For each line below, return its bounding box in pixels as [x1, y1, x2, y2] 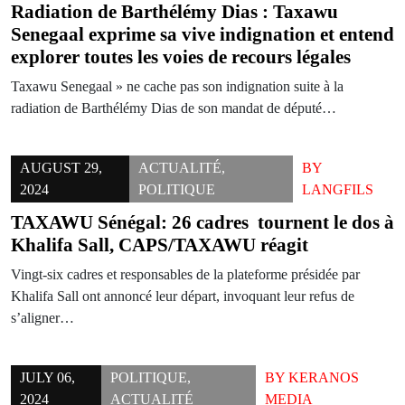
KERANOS [288, 370, 360, 385]
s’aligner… [11, 310, 74, 325]
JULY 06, [20, 370, 75, 385]
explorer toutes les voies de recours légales [11, 46, 351, 68]
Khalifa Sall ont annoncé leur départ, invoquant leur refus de [11, 288, 354, 304]
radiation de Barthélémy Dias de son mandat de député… [11, 100, 336, 116]
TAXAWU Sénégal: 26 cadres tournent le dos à [11, 212, 394, 233]
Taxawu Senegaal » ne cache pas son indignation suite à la [11, 79, 344, 94]
